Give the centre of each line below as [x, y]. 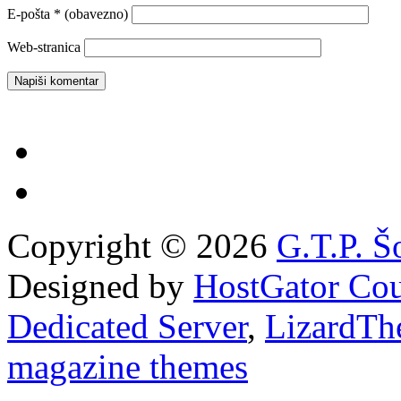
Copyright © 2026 [142, 245]
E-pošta [30, 13]
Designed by [100, 286]
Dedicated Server [127, 326]
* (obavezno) [91, 13]
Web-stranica [44, 47]
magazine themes [128, 366]
